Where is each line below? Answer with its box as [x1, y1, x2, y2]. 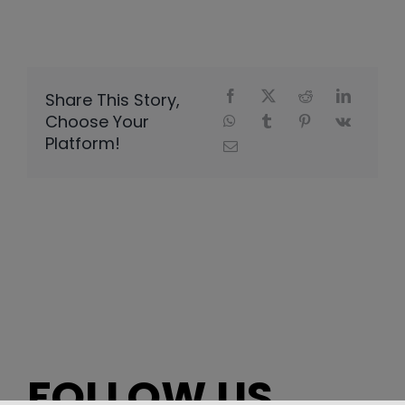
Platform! [44, 132, 120, 155]
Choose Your [44, 110, 149, 134]
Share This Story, [44, 89, 180, 112]
